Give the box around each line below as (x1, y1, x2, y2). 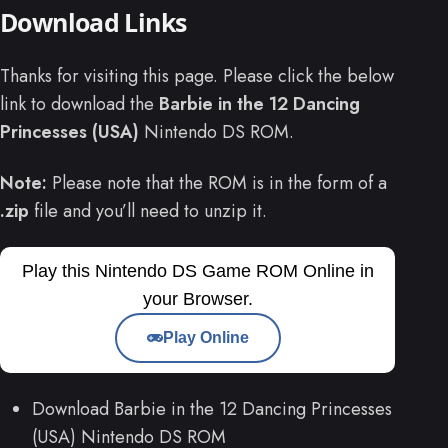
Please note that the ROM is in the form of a (47, 169, 387, 196)
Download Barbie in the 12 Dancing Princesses (32, 395, 392, 422)
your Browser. (142, 288, 253, 309)
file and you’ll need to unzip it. (29, 197, 267, 224)
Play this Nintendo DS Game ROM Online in (21, 260, 374, 281)
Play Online (162, 328, 249, 346)
